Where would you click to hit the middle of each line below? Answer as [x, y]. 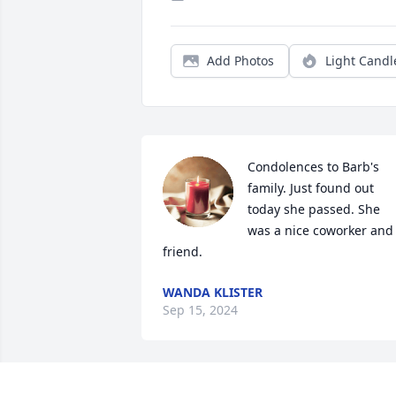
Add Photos [240, 61]
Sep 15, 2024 [200, 310]
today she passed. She [314, 209]
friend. [183, 252]
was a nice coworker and [320, 231]
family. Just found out [311, 188]
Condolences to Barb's [313, 167]
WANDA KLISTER [213, 293]
